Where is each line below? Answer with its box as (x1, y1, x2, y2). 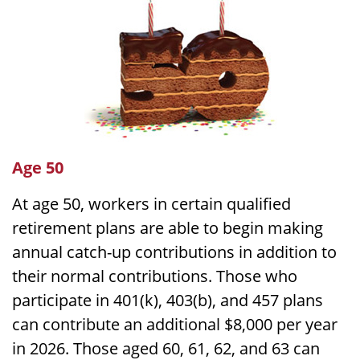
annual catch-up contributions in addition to (12, 241, 337, 263)
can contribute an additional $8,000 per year (12, 313, 337, 335)
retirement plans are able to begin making (12, 217, 323, 239)
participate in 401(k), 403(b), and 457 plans (12, 289, 323, 311)
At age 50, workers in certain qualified (12, 193, 291, 215)
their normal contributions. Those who (12, 265, 297, 287)
